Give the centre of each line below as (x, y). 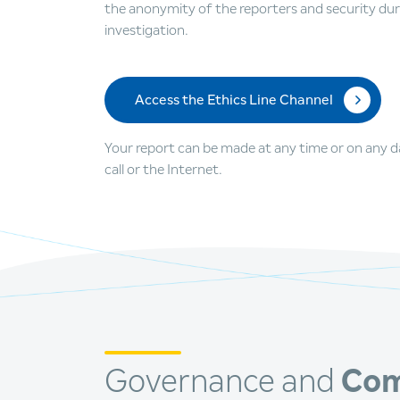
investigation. (146, 31)
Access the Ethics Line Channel (234, 100)
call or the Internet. (163, 170)
